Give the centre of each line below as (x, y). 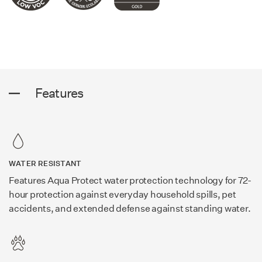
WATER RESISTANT (45, 164)
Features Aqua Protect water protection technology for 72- (130, 181)
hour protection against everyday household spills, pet (123, 195)
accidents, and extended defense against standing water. (130, 209)
